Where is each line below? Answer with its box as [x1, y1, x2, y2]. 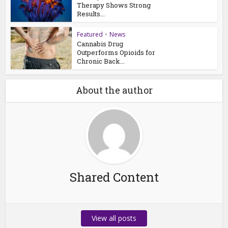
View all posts [92, 213, 136, 223]
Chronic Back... [77, 56, 125, 66]
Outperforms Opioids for [77, 48, 156, 58]
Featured [77, 30, 103, 39]
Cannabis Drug [77, 39, 124, 49]
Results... [77, 9, 105, 19]
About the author [75, 83, 153, 96]
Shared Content [69, 168, 159, 185]
